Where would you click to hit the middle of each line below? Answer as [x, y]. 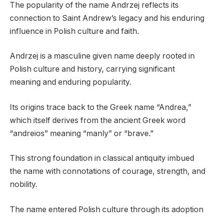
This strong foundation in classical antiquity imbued [102, 158]
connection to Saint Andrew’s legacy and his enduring [107, 18]
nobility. [23, 185]
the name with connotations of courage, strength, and [108, 171]
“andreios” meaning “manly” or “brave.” [82, 133]
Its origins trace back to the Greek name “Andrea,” [101, 107]
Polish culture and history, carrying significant [92, 69]
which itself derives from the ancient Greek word [98, 120]
